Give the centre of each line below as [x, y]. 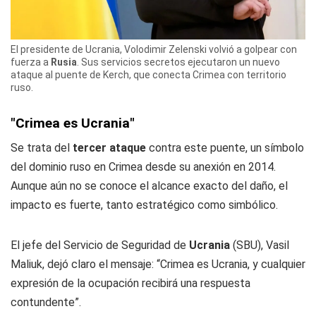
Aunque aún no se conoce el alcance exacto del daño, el [149, 186]
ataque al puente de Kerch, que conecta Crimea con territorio [148, 75]
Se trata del [42, 148]
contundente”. [46, 303]
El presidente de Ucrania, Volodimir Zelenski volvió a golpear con [154, 50]
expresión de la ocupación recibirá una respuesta [130, 284]
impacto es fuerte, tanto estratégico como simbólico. [144, 205]
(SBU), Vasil [260, 245]
